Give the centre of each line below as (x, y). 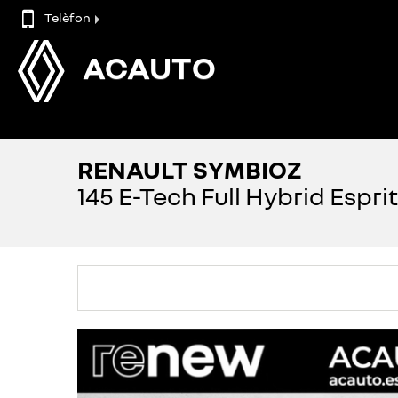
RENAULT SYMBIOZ (190, 169)
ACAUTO (150, 67)
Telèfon (68, 17)
